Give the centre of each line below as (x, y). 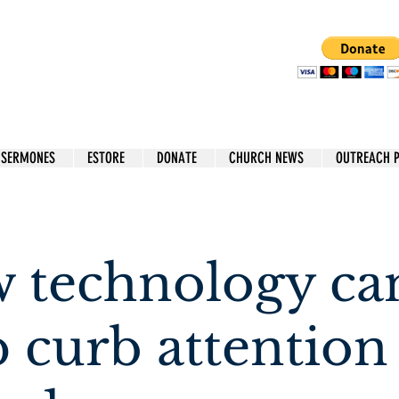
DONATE (177, 158)
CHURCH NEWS (266, 158)
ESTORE (106, 158)
